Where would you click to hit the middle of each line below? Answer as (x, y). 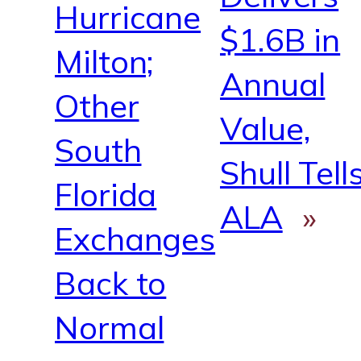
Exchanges (135, 239)
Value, (266, 128)
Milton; (105, 62)
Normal (110, 328)
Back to (111, 283)
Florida (106, 195)
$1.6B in (280, 39)
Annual (273, 83)
